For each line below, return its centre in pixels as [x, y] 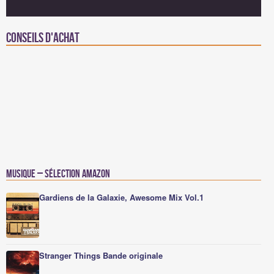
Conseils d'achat [43, 38]
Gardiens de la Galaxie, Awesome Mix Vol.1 [121, 197]
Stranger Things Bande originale [101, 255]
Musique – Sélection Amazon [58, 174]
